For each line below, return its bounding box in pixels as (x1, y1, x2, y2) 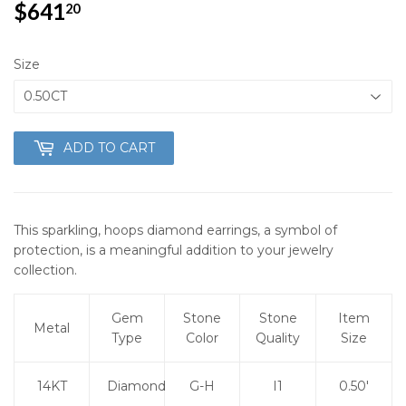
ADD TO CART (63, 139, 155, 156)
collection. (14, 261, 81, 278)
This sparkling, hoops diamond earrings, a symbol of (14, 221, 337, 238)
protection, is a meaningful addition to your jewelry (14, 241, 333, 258)
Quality (256, 329, 300, 346)
